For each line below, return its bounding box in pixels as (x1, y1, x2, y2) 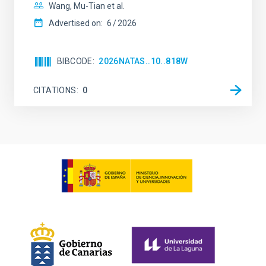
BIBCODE (57, 56, 93, 66)
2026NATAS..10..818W (99, 56, 188, 66)
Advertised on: (49, 18, 103, 28)
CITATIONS (33, 85, 77, 95)
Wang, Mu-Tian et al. (49, 1, 125, 11)
